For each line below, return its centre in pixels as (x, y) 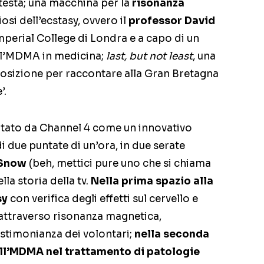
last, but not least (149, 56)
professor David (172, 21)
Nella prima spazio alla (152, 181)
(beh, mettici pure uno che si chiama (119, 164)
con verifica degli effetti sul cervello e (103, 199)
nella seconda (172, 234)
